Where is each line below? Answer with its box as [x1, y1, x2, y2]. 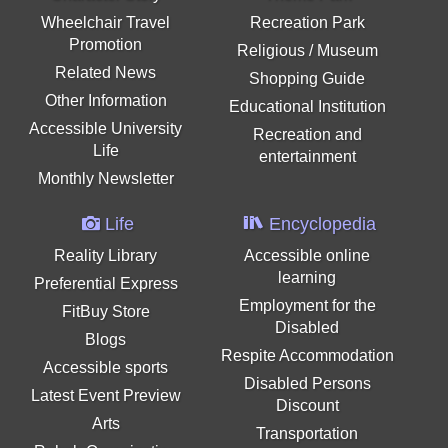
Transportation [256, 425, 359, 443]
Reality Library [54, 247, 158, 265]
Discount [275, 397, 339, 415]
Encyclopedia [263, 214, 376, 235]
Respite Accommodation [220, 347, 394, 365]
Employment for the [238, 297, 376, 315]
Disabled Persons [243, 375, 371, 393]
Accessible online [244, 247, 371, 265]
